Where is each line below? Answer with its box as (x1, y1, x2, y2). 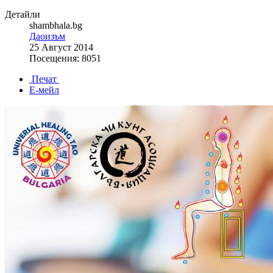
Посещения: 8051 (29, 53, 101, 64)
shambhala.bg (29, 20, 82, 31)
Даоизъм (29, 31, 65, 42)
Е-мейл (29, 85, 59, 96)
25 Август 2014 (29, 42, 93, 53)
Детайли (5, 9, 40, 20)
